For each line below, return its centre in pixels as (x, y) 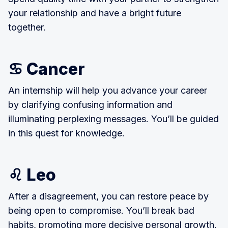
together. (27, 27)
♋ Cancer (47, 69)
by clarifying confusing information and (90, 104)
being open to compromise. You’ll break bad (101, 210)
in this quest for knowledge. (66, 133)
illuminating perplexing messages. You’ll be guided (113, 119)
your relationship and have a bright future (95, 13)
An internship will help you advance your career (108, 90)
